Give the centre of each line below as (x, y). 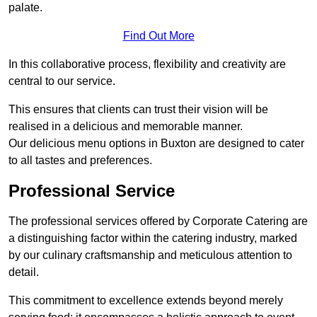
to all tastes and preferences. (80, 161)
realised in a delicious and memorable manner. (126, 127)
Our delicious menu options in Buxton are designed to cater (156, 144)
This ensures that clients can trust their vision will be (138, 110)
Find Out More (158, 36)
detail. (24, 272)
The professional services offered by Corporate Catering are (158, 221)
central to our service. (62, 81)
